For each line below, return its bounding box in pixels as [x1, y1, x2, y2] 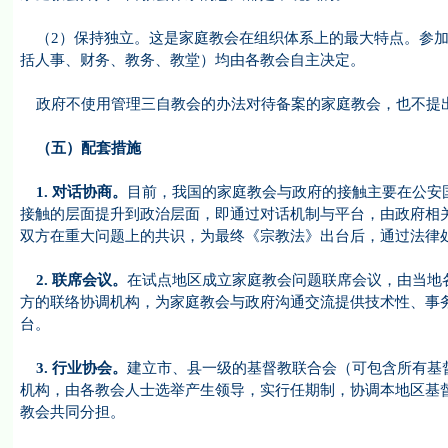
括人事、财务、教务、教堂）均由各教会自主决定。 [19, 52, 365, 68]
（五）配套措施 [19, 140, 141, 156]
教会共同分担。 [19, 404, 125, 420]
